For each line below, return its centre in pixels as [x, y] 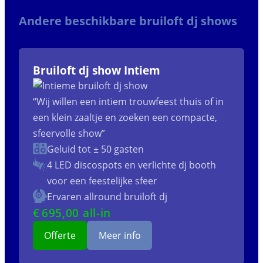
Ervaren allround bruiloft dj [107, 197]
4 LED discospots [85, 165]
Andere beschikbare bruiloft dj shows [128, 21]
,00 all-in [87, 213]
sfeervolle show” [69, 134]
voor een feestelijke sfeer [102, 181]
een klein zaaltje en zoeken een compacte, [125, 118]
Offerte [60, 235]
